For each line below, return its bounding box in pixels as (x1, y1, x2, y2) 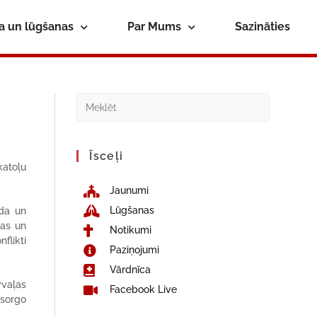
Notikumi (109, 224, 151, 236)
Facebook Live (109, 284, 177, 295)
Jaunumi (109, 185, 149, 196)
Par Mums (127, 20, 181, 33)
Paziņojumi (109, 244, 159, 255)
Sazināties (234, 20, 290, 33)
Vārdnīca (109, 264, 151, 275)
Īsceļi (89, 149, 124, 163)
